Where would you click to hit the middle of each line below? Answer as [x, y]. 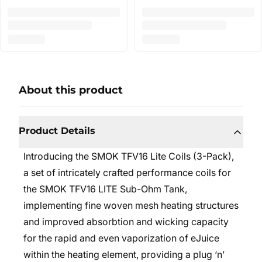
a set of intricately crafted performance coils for [127, 173]
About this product [71, 90]
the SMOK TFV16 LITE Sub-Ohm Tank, [105, 189]
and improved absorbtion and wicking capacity [126, 222]
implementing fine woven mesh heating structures [131, 205]
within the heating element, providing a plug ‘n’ [124, 254]
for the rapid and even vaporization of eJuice [121, 238]
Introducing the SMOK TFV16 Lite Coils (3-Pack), [129, 156]
